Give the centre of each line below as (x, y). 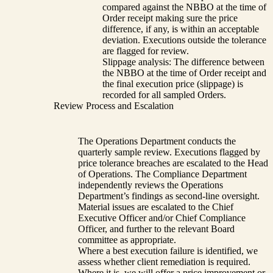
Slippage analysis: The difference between (183, 62)
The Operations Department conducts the (157, 141)
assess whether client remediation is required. (164, 261)
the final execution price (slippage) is (173, 83)
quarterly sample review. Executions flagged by (169, 152)
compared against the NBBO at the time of (184, 7)
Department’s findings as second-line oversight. (169, 196)
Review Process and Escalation (114, 105)
